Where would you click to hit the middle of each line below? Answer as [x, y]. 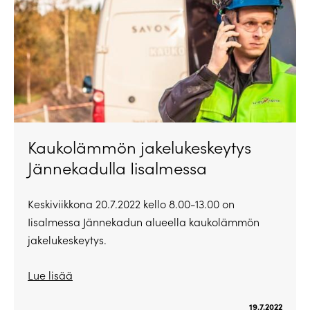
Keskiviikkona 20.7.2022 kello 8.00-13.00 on [131, 204]
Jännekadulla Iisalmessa [117, 168]
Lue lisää [50, 275]
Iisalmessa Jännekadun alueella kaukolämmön [144, 222]
